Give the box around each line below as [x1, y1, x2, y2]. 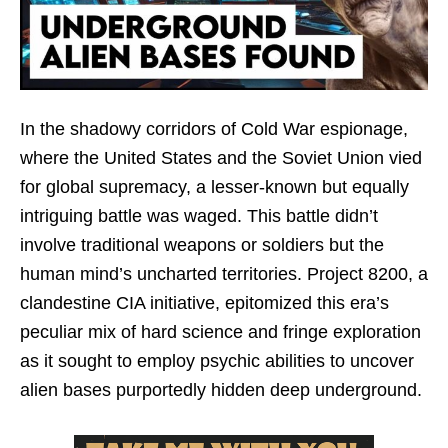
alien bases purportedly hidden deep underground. [20, 379, 422, 400]
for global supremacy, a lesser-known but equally [20, 176, 409, 197]
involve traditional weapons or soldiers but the [20, 234, 384, 255]
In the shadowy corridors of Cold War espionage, [20, 118, 408, 139]
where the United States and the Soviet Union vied [20, 147, 422, 168]
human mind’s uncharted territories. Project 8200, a [20, 263, 428, 284]
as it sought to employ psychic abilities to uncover [20, 350, 414, 371]
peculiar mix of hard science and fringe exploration [20, 321, 421, 342]
